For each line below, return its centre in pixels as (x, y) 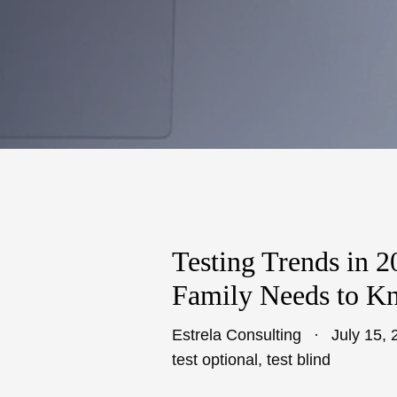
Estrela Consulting (237, 335)
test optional (215, 360)
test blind (299, 360)
